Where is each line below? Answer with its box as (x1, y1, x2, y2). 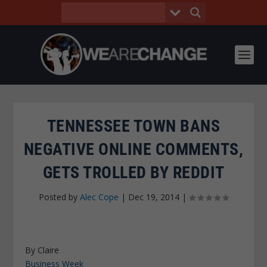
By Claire (25, 244, 60, 256)
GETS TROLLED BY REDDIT (42, 163, 225, 182)
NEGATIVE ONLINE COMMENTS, (23, 139, 244, 159)
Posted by (39, 191, 80, 203)
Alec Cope (80, 191, 119, 203)
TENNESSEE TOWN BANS (46, 116, 221, 136)
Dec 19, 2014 (128, 191, 179, 203)
